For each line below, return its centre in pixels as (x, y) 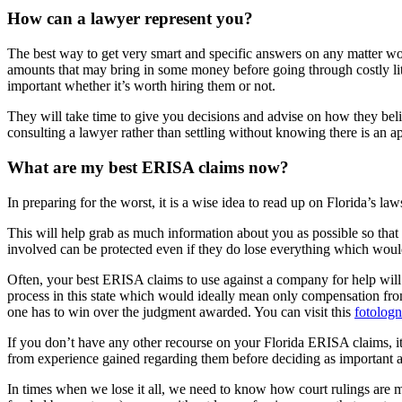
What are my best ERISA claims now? (148, 167)
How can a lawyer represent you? (130, 19)
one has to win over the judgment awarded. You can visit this (181, 311)
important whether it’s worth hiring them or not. (141, 86)
